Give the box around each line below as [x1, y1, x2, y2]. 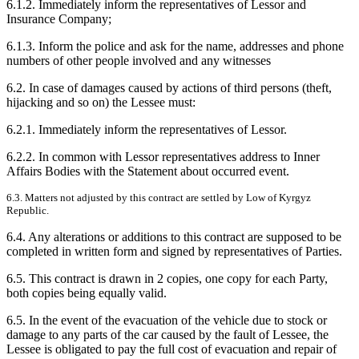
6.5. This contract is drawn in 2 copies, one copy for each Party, [6, 272, 328, 286]
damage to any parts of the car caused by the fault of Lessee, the [6, 328, 329, 342]
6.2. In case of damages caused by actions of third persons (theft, [6, 81, 332, 95]
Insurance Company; [6, 12, 111, 26]
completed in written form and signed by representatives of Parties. [6, 244, 342, 259]
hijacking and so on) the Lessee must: [6, 95, 208, 110]
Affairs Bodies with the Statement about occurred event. [6, 164, 289, 179]
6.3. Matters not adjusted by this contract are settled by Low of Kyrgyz [6, 192, 311, 204]
